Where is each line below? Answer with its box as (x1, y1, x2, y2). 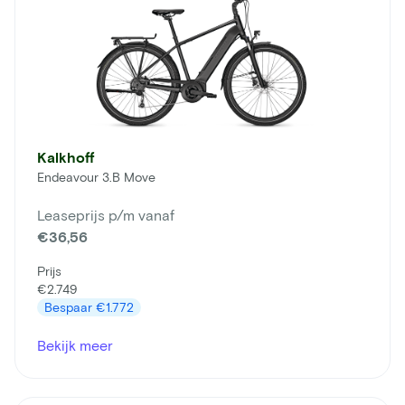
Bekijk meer (37, 336, 113, 354)
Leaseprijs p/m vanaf (37, 206, 174, 224)
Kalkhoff (37, 148, 94, 166)
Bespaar (44, 299, 96, 316)
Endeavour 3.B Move (37, 169, 155, 185)
